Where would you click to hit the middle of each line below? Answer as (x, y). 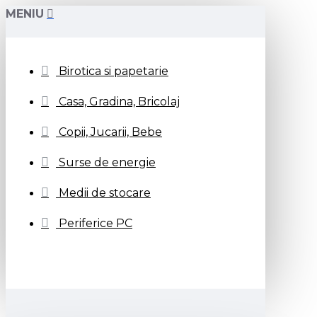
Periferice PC (96, 223)
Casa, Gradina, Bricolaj (119, 102)
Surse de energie (107, 162)
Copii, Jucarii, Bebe (110, 132)
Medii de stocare (105, 193)
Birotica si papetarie (114, 71)
